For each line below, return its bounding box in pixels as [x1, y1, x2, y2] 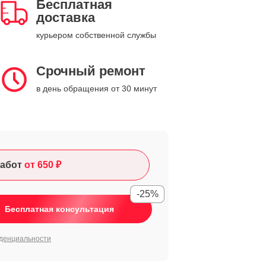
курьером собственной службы [36, 30, 156, 40]
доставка [36, 10, 95, 25]
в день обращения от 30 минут [36, 84, 157, 93]
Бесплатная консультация [5, 204, 114, 214]
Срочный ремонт [36, 64, 145, 78]
